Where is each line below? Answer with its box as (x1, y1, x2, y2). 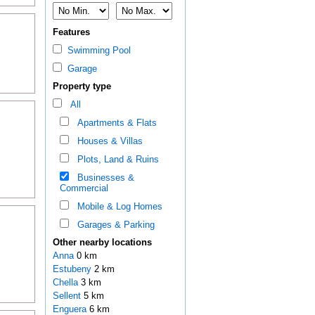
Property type (52, 81, 111, 92)
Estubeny (52, 264, 94, 275)
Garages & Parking (71, 219, 155, 231)
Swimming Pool (61, 45, 131, 56)
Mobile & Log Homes (71, 201, 162, 212)
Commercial (59, 183, 108, 194)
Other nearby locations (52, 237, 152, 248)
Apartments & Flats (71, 117, 157, 129)
